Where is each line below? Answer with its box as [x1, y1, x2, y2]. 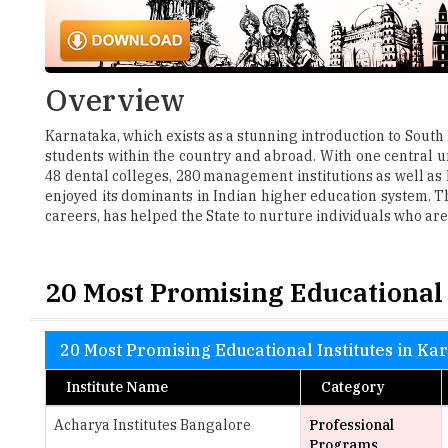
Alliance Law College [54, 413, 196, 431]
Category [321, 318, 385, 336]
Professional [309, 356, 394, 374]
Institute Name [66, 318, 168, 336]
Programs [309, 376, 378, 394]
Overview [45, 20, 185, 59]
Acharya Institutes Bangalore [54, 356, 251, 374]
